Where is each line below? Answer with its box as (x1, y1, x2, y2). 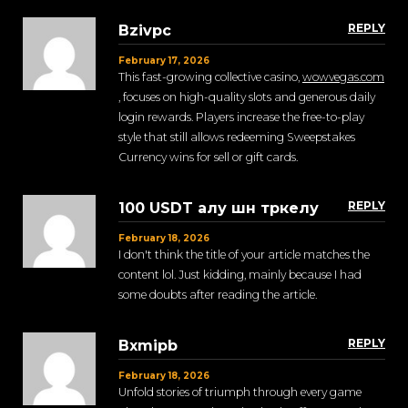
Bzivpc (118, 22, 171, 40)
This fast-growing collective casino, (118, 70, 302, 85)
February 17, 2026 (118, 55, 209, 67)
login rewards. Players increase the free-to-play (118, 110, 364, 125)
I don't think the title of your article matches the (118, 248, 370, 262)
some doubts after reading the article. (118, 288, 317, 302)
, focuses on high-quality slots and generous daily (118, 90, 375, 105)
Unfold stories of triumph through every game (118, 385, 362, 400)
